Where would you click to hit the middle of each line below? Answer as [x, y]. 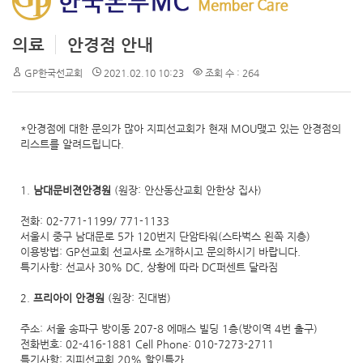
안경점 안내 [110, 44]
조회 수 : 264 [231, 73]
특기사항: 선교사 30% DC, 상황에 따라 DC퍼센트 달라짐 [149, 267]
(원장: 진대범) [139, 297]
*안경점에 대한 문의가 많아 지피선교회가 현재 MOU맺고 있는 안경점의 [181, 128]
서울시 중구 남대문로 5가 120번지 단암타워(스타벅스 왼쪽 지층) [165, 236]
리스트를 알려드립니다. [72, 143]
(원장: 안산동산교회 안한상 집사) [188, 190]
